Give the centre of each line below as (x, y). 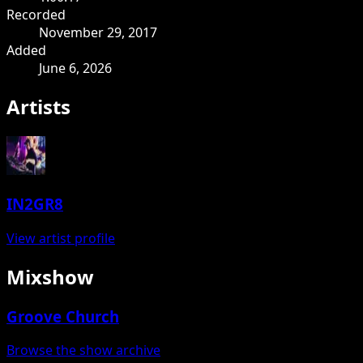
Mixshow (50, 276)
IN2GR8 (35, 204)
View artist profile (61, 238)
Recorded (36, 14)
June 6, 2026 (75, 68)
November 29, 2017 (98, 32)
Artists (38, 106)
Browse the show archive (83, 350)
